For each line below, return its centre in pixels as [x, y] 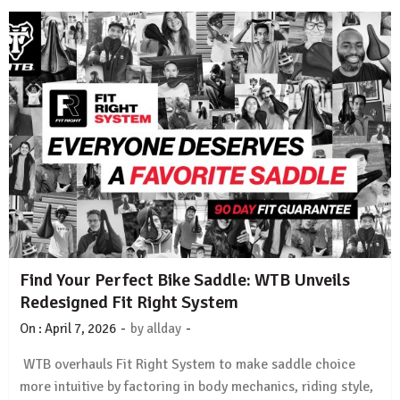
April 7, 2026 [80, 329]
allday [164, 329]
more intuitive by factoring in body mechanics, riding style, [196, 387]
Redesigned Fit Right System [129, 303]
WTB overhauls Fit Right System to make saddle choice [187, 365]
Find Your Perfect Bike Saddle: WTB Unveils [185, 280]
